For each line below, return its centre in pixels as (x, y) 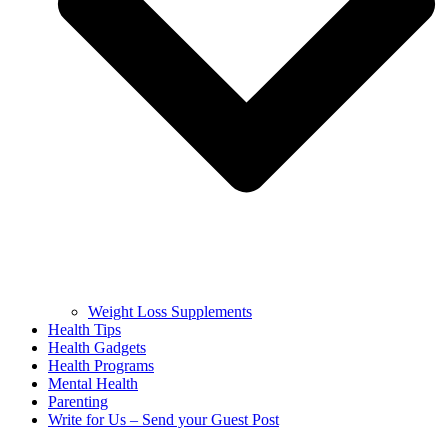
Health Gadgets (97, 348)
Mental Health (93, 384)
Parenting (78, 402)
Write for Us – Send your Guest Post (163, 420)
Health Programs (101, 366)
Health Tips (84, 330)
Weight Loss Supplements (170, 312)
